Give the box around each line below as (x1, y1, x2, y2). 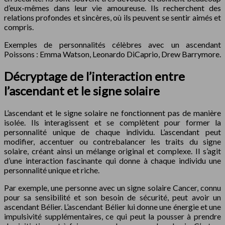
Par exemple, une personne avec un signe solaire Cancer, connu (4, 182, 221, 192)
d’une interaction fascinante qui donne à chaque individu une (4, 155, 221, 165)
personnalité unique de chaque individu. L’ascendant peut (4, 127, 221, 137)
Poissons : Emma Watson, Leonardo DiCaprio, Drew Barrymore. (4, 49, 221, 59)
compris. (4, 22, 34, 32)
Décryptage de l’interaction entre (4, 68, 185, 83)
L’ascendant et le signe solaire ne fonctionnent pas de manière (4, 107, 221, 118)
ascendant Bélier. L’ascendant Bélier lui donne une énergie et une (4, 201, 221, 211)
